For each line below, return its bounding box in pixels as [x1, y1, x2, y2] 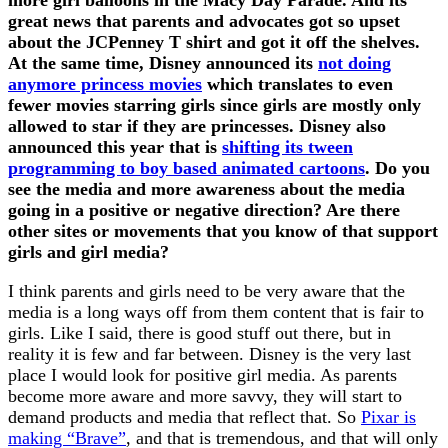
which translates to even [202, 73, 393, 94]
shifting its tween [222, 136, 353, 157]
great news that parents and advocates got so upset [8, 10, 400, 31]
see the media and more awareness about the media [8, 178, 405, 199]
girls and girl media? [8, 241, 169, 262]
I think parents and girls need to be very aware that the [8, 280, 405, 301]
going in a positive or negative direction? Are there [8, 199, 400, 220]
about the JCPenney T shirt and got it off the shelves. [8, 31, 420, 52]
